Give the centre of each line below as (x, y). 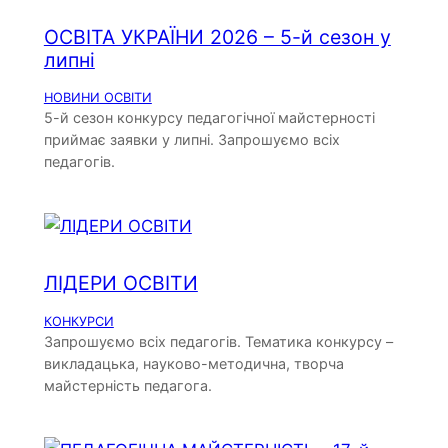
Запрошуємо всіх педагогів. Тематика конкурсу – (218, 341)
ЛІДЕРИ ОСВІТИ (120, 283)
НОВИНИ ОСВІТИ (97, 98)
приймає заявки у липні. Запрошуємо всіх (191, 140)
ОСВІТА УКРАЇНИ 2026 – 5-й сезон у (217, 36)
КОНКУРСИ (78, 321)
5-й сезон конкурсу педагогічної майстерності (209, 118)
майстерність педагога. (127, 385)
